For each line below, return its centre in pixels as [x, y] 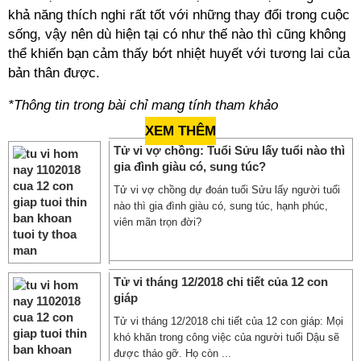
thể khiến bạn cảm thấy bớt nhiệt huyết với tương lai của [179, 54]
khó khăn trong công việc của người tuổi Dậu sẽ [226, 337]
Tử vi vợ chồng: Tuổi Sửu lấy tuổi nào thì [229, 150]
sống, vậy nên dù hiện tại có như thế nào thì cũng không [177, 34]
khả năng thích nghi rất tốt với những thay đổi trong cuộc [179, 15]
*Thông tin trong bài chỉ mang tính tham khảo [143, 105]
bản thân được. [54, 73]
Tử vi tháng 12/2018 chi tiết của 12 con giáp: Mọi [228, 321]
